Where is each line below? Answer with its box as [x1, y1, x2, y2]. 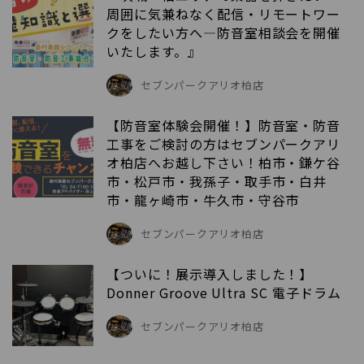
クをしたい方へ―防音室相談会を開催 [106, 22, 341, 42]
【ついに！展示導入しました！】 [106, 263, 314, 284]
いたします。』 [106, 41, 201, 61]
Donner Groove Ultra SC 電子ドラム [106, 282, 341, 302]
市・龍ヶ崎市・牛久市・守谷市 [106, 189, 300, 210]
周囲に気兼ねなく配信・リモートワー [106, 3, 341, 24]
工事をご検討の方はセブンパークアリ [106, 133, 341, 154]
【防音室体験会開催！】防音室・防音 [106, 115, 341, 135]
